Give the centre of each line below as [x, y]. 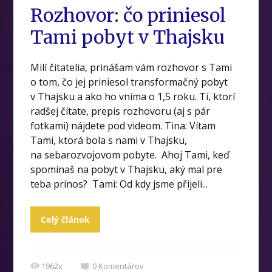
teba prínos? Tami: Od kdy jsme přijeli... [119, 184]
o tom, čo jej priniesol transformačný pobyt [129, 82]
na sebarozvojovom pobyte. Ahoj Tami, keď [130, 155]
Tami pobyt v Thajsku [128, 37]
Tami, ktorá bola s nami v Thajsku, [109, 141]
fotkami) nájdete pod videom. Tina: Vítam [123, 126]
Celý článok [66, 220]
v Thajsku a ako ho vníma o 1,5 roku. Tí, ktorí [133, 97]
